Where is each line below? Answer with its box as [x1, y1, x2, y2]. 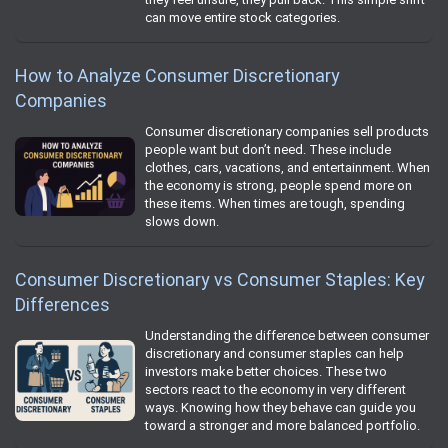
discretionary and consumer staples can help [145, 345, 404, 361]
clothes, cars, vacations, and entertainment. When [145, 159, 430, 175]
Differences [15, 293, 110, 315]
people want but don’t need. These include [145, 141, 391, 157]
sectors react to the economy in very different [145, 381, 406, 397]
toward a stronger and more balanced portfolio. [145, 417, 420, 433]
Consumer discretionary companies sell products [145, 123, 429, 139]
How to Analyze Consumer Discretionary [15, 64, 340, 86]
